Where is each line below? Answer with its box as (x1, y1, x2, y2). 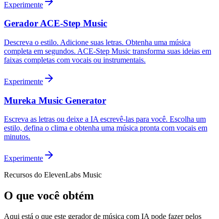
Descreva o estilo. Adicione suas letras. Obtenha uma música (4, 38, 191, 47)
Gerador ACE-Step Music (4, 18, 107, 29)
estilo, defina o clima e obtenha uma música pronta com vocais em (4, 124, 207, 132)
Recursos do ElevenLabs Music (4, 171, 102, 179)
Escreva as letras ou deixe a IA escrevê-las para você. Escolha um (4, 115, 206, 124)
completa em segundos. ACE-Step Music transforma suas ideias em (4, 47, 211, 56)
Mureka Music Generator (4, 95, 106, 106)
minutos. (4, 132, 30, 141)
